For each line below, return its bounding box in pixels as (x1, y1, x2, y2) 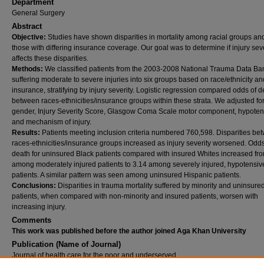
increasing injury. (12, 203, 66, 211)
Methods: (12, 65, 45, 73)
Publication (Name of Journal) (12, 240, 121, 249)
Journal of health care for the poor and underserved (12, 251, 176, 259)
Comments (12, 216, 51, 225)
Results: (12, 128, 42, 137)
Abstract (12, 22, 42, 31)
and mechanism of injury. (12, 118, 91, 126)
